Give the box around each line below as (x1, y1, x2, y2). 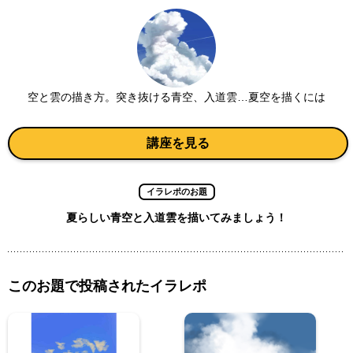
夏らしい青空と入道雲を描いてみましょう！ (66, 211, 287, 224)
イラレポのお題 (146, 187, 207, 196)
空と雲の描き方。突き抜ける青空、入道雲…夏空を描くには (28, 91, 325, 103)
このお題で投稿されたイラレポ (8, 278, 206, 294)
